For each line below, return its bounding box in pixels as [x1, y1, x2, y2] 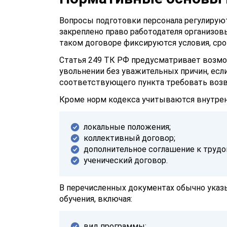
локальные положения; [84, 122, 171, 132]
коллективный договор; [84, 133, 175, 143]
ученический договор [84, 156, 166, 165]
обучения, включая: [59, 194, 132, 204]
